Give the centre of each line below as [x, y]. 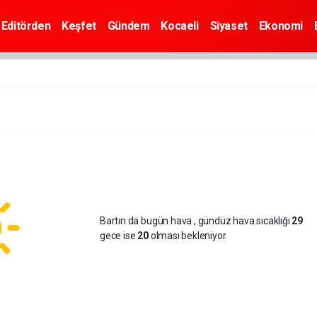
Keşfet [79, 26]
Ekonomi [281, 26]
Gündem [128, 26]
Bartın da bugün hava [147, 221]
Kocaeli [180, 26]
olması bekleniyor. [188, 236]
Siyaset [229, 26]
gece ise [119, 236]
